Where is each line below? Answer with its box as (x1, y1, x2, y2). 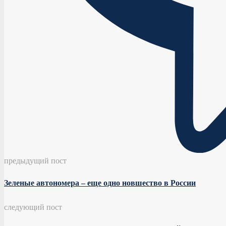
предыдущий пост (4, 154, 67, 165)
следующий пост (4, 201, 62, 212)
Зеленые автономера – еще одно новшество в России (4, 179, 196, 188)
